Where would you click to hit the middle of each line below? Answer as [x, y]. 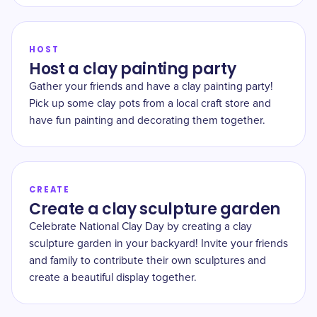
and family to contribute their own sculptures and [148, 261]
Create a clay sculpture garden [155, 209]
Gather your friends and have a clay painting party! [151, 87]
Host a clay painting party [133, 69]
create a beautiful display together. [113, 278]
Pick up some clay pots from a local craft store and [150, 104]
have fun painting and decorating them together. [147, 121]
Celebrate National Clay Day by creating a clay [140, 227]
